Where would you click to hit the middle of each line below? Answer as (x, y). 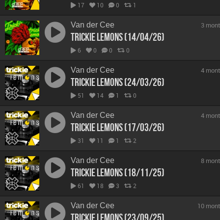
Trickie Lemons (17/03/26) (118, 127)
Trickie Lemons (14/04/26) (118, 37)
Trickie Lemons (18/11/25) (118, 172)
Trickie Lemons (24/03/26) (118, 82)
